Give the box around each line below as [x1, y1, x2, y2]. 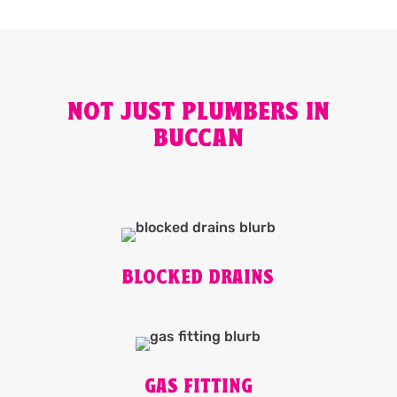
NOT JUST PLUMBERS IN [66, 99, 330, 128]
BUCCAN [152, 126, 244, 154]
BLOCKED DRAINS [122, 269, 275, 290]
